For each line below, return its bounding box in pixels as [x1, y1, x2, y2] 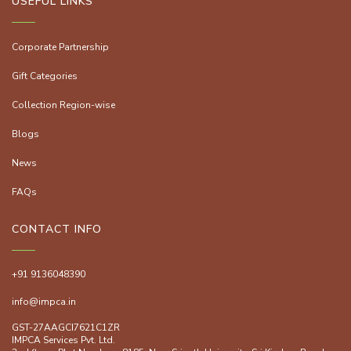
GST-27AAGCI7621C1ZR [12, 321, 120, 335]
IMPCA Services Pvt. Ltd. [12, 334, 118, 347]
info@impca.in [12, 295, 76, 309]
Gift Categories [12, 70, 78, 83]
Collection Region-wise [12, 99, 115, 112]
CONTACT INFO [12, 222, 102, 237]
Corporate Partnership [12, 41, 109, 54]
